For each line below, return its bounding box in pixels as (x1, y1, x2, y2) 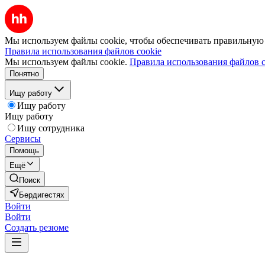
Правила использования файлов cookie (5, 46, 161, 56)
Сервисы (5, 134, 41, 144)
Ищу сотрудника (17, 123, 85, 133)
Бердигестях (19, 190, 64, 199)
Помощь (9, 146, 39, 155)
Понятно (9, 69, 39, 78)
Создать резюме (5, 222, 69, 232)
